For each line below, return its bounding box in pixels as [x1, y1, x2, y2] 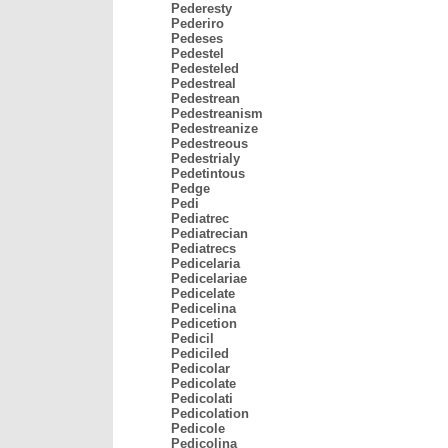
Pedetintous [171, 166, 245, 181]
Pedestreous [171, 136, 248, 151]
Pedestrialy [171, 151, 240, 166]
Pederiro [171, 16, 224, 31]
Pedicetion [171, 316, 237, 331]
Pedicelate [171, 286, 235, 301]
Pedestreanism [171, 106, 263, 121]
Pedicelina [171, 301, 236, 316]
